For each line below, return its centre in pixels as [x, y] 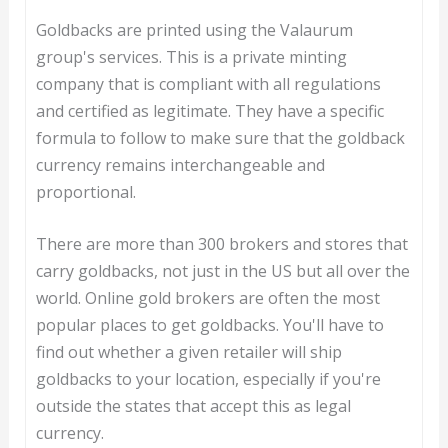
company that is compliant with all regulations [208, 83]
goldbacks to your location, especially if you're [208, 379]
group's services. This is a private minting [191, 56]
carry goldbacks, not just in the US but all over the [222, 271]
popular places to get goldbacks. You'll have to [209, 325]
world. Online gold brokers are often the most [207, 298]
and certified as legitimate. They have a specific [209, 110]
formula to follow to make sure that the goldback [220, 137]
